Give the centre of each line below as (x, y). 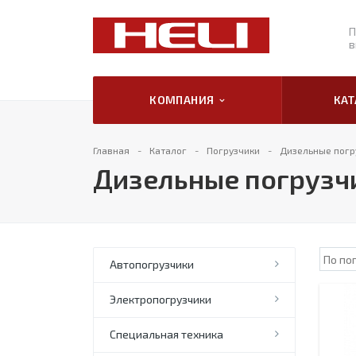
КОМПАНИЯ (185, 100)
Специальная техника (166, 334)
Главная (111, 150)
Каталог (168, 150)
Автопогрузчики (152, 264)
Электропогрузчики (161, 299)
